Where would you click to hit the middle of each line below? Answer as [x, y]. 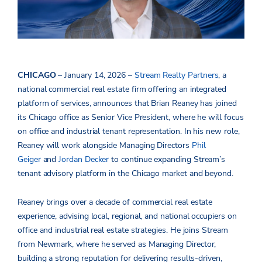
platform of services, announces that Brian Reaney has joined [127, 104]
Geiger [29, 160]
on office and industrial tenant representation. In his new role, [129, 132]
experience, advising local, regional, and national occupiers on [127, 216]
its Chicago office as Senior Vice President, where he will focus [131, 118]
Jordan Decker [84, 160]
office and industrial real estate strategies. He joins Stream [123, 230]
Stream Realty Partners [176, 75]
